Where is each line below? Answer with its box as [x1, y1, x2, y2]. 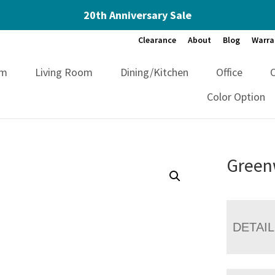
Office [216, 64, 243, 79]
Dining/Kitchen [120, 64, 189, 79]
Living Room [35, 64, 93, 79]
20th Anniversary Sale [83, 8, 192, 22]
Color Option [207, 89, 266, 104]
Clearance [138, 34, 176, 45]
